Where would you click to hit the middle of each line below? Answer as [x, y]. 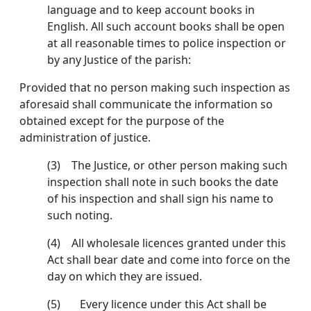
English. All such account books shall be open [166, 27]
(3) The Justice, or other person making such [167, 166]
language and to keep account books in [151, 10]
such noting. [80, 216]
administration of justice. [85, 138]
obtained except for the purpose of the [122, 121]
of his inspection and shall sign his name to [160, 199]
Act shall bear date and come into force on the [169, 260]
